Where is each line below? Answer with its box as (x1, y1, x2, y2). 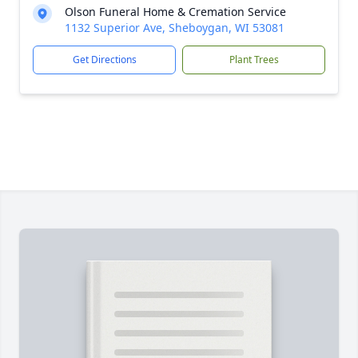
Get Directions (72, 53, 137, 66)
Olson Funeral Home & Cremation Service (65, 4, 286, 19)
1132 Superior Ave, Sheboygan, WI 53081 (65, 20, 284, 35)
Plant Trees (229, 53, 279, 66)
